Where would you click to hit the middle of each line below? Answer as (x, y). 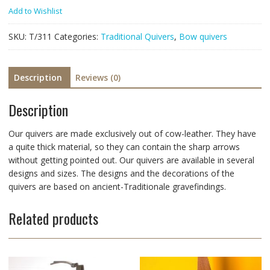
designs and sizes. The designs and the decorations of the (121, 174)
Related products (53, 218)
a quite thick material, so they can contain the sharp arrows (124, 147)
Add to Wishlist (35, 11)
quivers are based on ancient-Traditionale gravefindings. (117, 187)
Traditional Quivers (137, 36)
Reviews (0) (98, 77)
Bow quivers (203, 36)
